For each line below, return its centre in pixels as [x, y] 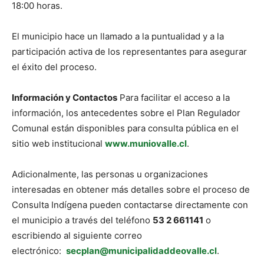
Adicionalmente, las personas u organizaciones [110, 174]
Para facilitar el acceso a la [174, 98]
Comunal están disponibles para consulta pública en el [125, 128]
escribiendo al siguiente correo [77, 236]
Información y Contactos [65, 98]
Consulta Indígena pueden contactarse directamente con [130, 205]
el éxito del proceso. [54, 67]
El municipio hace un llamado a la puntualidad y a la [118, 37]
